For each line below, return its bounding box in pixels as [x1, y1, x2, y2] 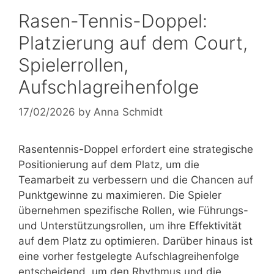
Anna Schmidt [94, 106, 163, 119]
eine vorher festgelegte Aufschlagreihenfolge [18, 250, 239, 263]
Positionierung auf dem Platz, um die [18, 158, 199, 171]
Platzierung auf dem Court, [18, 31, 248, 54]
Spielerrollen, [18, 53, 128, 76]
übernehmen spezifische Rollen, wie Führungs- [18, 204, 248, 217]
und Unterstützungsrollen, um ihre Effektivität [18, 220, 242, 232]
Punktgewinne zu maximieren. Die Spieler [18, 189, 221, 202]
